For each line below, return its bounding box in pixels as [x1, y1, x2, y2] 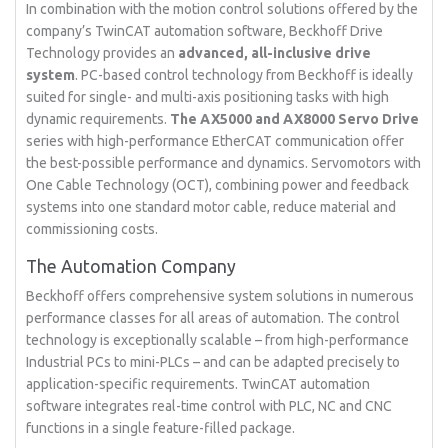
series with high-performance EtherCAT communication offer [26, 133, 405, 149]
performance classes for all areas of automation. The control [26, 310, 401, 326]
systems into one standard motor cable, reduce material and [26, 199, 397, 215]
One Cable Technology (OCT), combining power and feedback [26, 177, 410, 193]
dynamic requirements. [26, 111, 171, 127]
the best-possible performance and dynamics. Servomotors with [26, 155, 422, 171]
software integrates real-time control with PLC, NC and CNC [26, 398, 393, 414]
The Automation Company [26, 257, 237, 276]
